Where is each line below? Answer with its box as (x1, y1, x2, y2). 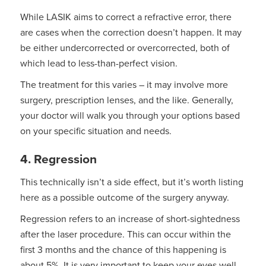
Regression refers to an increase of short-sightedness (20, 212, 240, 226)
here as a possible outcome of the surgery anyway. (20, 191, 229, 204)
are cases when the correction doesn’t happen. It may (20, 26, 242, 39)
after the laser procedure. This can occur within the (20, 227, 231, 241)
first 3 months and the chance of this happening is (20, 243, 226, 256)
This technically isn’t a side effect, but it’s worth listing (20, 175, 243, 189)
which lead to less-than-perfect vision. (20, 56, 178, 70)
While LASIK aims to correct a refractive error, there (20, 10, 232, 24)
